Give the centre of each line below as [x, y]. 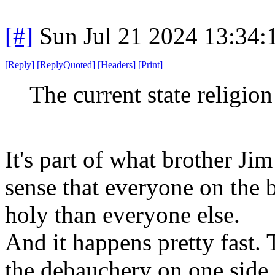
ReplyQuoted [66, 64]
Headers [117, 64]
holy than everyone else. [122, 214]
